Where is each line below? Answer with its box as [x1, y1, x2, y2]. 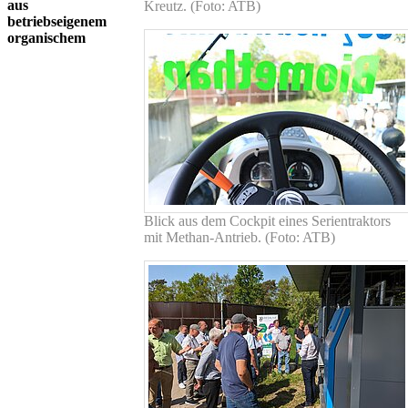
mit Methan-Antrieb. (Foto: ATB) [144, 229, 335, 245]
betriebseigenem [7, 13, 107, 29]
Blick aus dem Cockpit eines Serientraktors [144, 212, 391, 229]
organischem [7, 29, 86, 46]
